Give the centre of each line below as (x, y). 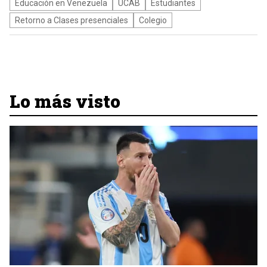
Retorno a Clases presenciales (72, 20)
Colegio (153, 20)
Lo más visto (65, 101)
